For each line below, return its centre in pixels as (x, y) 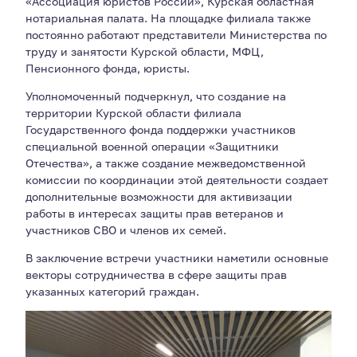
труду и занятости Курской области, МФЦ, (145, 51)
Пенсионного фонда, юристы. (108, 68)
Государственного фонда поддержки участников (161, 129)
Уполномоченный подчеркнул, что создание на (156, 96)
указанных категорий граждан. (113, 291)
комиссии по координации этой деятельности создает (177, 180)
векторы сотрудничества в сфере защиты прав (157, 275)
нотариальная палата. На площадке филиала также (169, 18)
